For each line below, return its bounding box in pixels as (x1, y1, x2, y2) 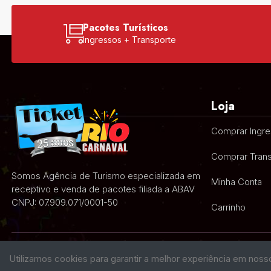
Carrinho (211, 201, 246, 213)
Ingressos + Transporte (82, 34, 176, 45)
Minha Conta (211, 176, 263, 188)
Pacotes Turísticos (82, 21, 168, 34)
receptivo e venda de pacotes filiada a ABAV (11, 183, 195, 195)
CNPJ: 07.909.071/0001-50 (11, 197, 118, 208)
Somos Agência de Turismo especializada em (11, 170, 200, 181)
